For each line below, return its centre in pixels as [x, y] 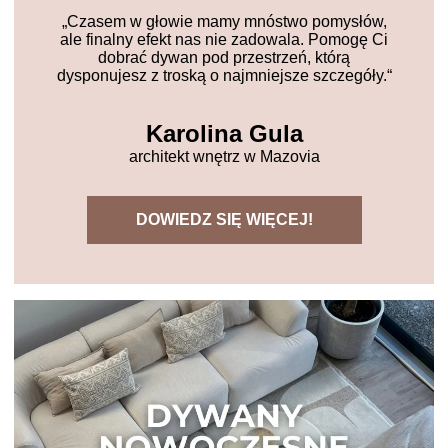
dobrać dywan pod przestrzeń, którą [224, 57]
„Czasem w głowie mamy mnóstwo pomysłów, [224, 21]
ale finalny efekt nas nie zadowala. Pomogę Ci [224, 39]
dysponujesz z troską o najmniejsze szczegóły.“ [224, 75]
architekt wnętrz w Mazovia [224, 156]
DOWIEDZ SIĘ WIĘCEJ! [224, 219]
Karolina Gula [224, 133]
